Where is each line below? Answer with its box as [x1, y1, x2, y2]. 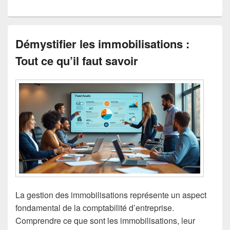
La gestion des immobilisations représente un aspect [15, 188, 206, 201]
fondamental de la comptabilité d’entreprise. [15, 201, 174, 214]
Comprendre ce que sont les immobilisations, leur [15, 214, 195, 226]
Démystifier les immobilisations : [15, 35, 189, 52]
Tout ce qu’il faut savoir [15, 52, 138, 69]
